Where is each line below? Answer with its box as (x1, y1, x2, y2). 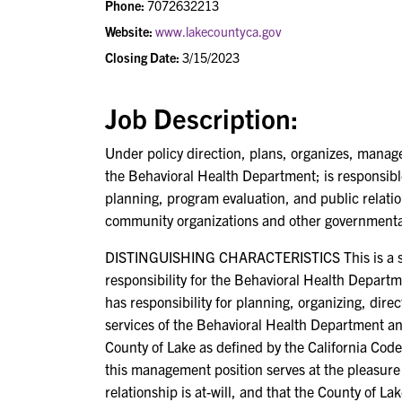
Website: (105, 23, 153, 40)
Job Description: (105, 100, 298, 135)
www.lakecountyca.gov (155, 23, 282, 40)
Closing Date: (105, 49, 179, 66)
